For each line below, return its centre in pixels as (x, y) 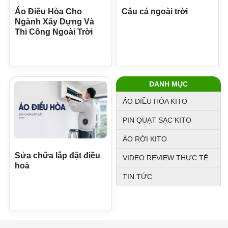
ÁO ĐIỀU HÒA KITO (155, 101)
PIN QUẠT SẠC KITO (157, 120)
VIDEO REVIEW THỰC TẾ (165, 158)
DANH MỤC (168, 84)
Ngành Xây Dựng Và (54, 21)
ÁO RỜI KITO (145, 139)
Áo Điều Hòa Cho (48, 11)
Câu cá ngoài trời (155, 11)
